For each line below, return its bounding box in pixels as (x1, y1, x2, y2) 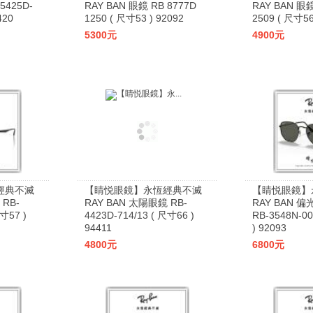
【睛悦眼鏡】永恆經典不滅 (85, 184, 202, 196)
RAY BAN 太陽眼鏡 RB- (85, 197, 187, 208)
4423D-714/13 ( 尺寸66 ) (85, 210, 194, 221)
